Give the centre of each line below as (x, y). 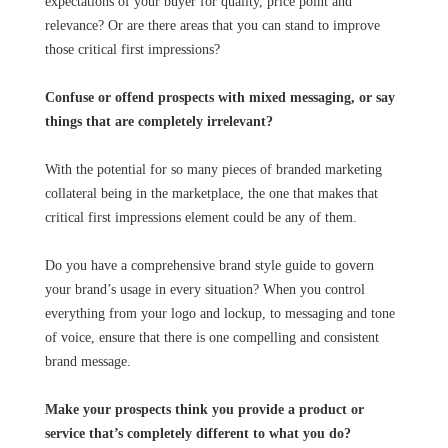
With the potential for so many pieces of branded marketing (213, 169)
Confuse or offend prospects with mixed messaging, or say (219, 97)
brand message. (87, 361)
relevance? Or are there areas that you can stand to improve (212, 25)
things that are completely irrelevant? (158, 121)
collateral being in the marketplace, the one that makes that (211, 193)
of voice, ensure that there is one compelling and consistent (211, 337)
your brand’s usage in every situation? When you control (204, 289)
